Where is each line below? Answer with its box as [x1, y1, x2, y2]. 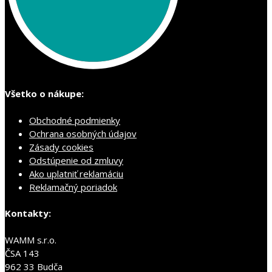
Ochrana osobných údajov [29, 127, 137, 140]
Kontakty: [5, 207, 51, 220]
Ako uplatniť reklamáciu [29, 168, 123, 180]
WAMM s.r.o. [5, 233, 56, 246]
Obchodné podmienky [29, 114, 120, 127]
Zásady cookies [29, 141, 93, 154]
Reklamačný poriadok [29, 181, 117, 194]
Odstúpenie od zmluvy [29, 154, 123, 167]
